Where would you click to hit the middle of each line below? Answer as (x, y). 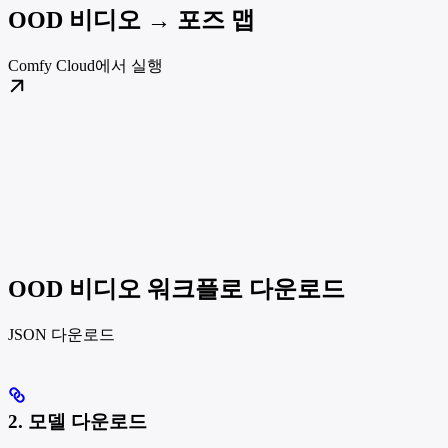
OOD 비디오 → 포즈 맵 (131, 19)
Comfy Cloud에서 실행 (85, 65)
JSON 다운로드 (61, 334)
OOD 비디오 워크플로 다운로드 (176, 288)
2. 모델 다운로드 (77, 422)
